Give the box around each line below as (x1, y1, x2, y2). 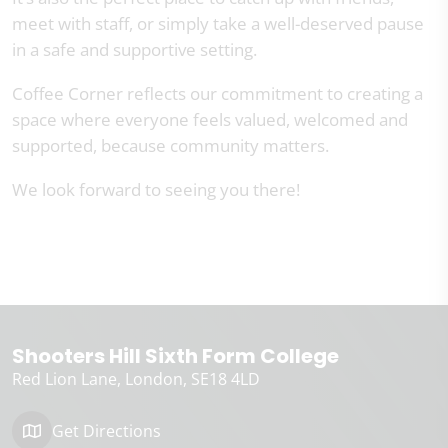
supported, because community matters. (12, 134, 329, 157)
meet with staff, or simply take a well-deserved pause (12, 12, 424, 35)
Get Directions (52, 420, 161, 442)
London (125, 368, 183, 390)
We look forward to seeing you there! (12, 178, 300, 201)
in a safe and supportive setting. (12, 38, 257, 61)
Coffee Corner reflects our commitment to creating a (12, 82, 423, 105)
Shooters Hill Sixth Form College (12, 342, 339, 370)
